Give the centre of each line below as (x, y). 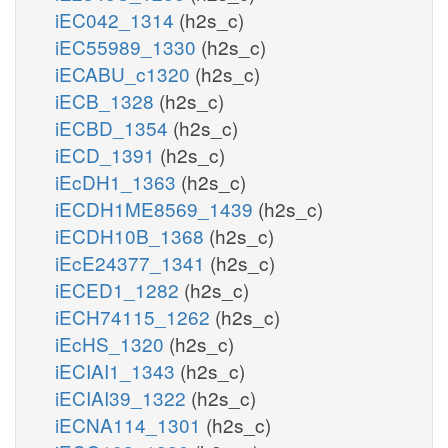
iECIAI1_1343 (117, 370)
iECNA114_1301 (130, 424)
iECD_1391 (107, 154)
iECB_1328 (107, 100)
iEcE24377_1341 (132, 262)
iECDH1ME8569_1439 (156, 208)
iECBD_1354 (114, 127)
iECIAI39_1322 (123, 397)
